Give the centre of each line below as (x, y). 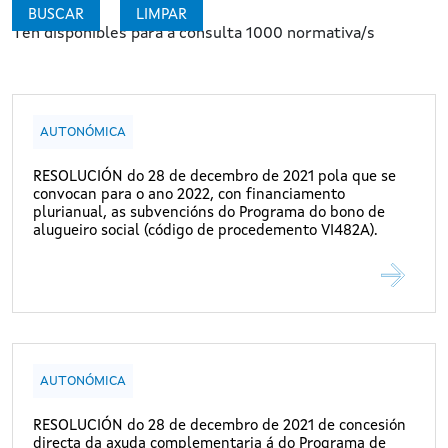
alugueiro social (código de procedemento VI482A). (205, 232)
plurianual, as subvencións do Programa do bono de (209, 214)
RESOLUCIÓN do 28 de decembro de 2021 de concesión (219, 427)
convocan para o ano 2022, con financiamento (189, 196)
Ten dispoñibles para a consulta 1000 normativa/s (193, 34)
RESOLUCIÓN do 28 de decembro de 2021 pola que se (214, 178)
